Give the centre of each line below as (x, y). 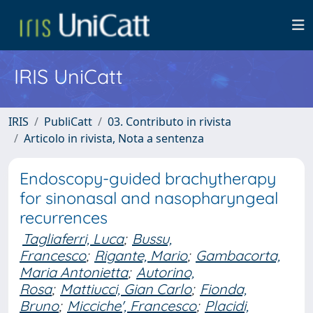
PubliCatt (68, 122)
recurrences (64, 218)
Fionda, (223, 289)
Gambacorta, (238, 255)
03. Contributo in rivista (169, 122)
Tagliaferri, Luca (73, 239)
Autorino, (165, 272)
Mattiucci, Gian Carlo (126, 289)
